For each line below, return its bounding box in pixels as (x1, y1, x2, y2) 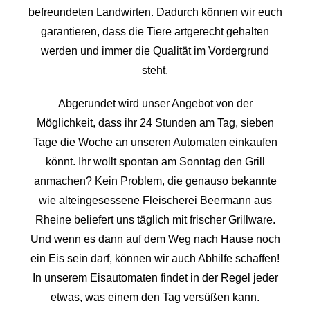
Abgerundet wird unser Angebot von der (57, 98, 253, 109)
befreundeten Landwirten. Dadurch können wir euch (28, 6, 282, 18)
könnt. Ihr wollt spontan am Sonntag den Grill (45, 156, 265, 167)
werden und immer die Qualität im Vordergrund (41, 45, 269, 57)
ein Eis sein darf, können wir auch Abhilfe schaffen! (30, 253, 280, 264)
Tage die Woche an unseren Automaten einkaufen (33, 136, 277, 148)
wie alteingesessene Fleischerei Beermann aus (38, 194, 272, 206)
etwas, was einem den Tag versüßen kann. (51, 291, 259, 303)
